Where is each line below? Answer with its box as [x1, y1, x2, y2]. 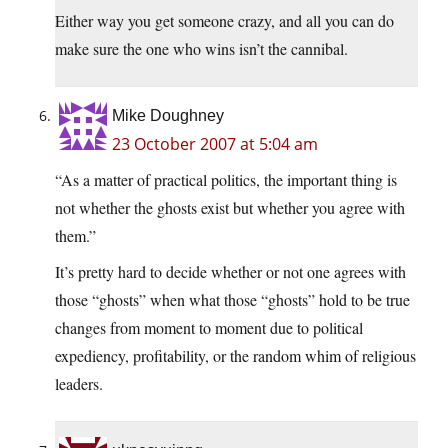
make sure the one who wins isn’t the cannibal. [55, 38, 348, 60]
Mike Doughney [112, 107, 224, 125]
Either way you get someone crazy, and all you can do [55, 10, 394, 32]
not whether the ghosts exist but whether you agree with [55, 197, 405, 219]
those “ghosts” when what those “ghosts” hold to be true [55, 289, 410, 311]
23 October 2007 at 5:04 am [112, 133, 318, 156]
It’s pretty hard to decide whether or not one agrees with [55, 261, 406, 283]
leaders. [55, 373, 103, 395]
